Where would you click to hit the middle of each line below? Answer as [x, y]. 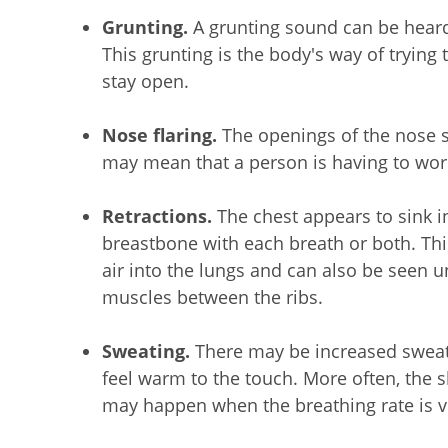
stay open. [145, 81]
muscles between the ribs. [212, 297]
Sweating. [148, 351]
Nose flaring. [162, 135]
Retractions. [159, 216]
